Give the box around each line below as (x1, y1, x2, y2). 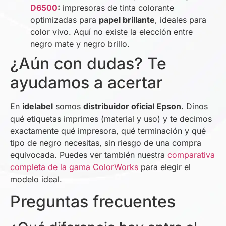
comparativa (167, 149, 215, 160)
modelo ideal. (10, 174, 62, 184)
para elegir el (138, 161, 191, 172)
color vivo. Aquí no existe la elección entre (30, 26, 193, 37)
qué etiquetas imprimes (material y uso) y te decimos (10, 113, 212, 124)
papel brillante (99, 14, 155, 25)
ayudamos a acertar (10, 72, 162, 92)
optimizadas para (30, 14, 99, 25)
